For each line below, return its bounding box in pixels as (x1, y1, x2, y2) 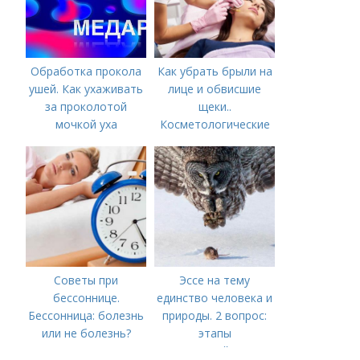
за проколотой (45, 99, 128, 114)
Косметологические (159, 117, 270, 132)
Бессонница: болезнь (28, 308, 145, 323)
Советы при (54, 272, 119, 288)
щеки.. (198, 99, 231, 114)
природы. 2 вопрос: (162, 308, 268, 323)
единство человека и (157, 290, 273, 305)
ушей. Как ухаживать (29, 81, 144, 96)
